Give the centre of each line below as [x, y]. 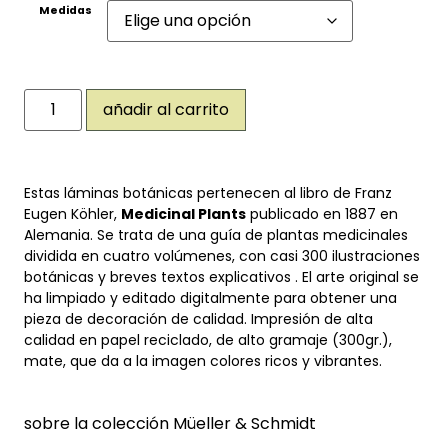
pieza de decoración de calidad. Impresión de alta [198, 318]
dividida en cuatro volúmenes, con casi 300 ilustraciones [222, 255]
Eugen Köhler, [72, 213]
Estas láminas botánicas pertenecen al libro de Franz [208, 192]
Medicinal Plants [183, 213]
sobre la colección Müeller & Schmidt [170, 423]
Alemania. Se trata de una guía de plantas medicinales [216, 234]
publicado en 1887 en [322, 213]
